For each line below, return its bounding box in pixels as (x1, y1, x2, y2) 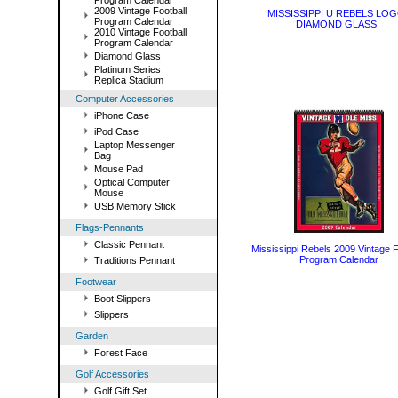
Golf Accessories (76, 369, 149, 379)
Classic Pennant (94, 239, 164, 250)
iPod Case (94, 126, 139, 137)
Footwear (76, 276, 116, 287)
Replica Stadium (94, 75, 163, 85)
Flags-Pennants (76, 222, 144, 233)
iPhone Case (94, 110, 149, 121)
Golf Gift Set (94, 386, 147, 396)
